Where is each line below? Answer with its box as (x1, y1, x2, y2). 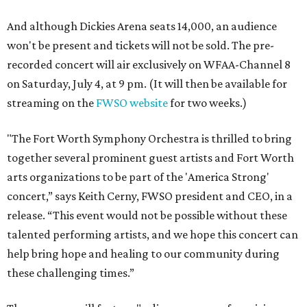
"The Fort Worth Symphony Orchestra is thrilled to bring (7, 132, 292, 146)
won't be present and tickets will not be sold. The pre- (7, 38, 274, 53)
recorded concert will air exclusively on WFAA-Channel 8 (7, 58, 291, 72)
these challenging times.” (7, 266, 134, 280)
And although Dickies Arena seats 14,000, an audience (7, 19, 277, 34)
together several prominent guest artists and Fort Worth (7, 151, 294, 165)
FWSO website (96, 96, 168, 110)
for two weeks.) (168, 96, 247, 110)
